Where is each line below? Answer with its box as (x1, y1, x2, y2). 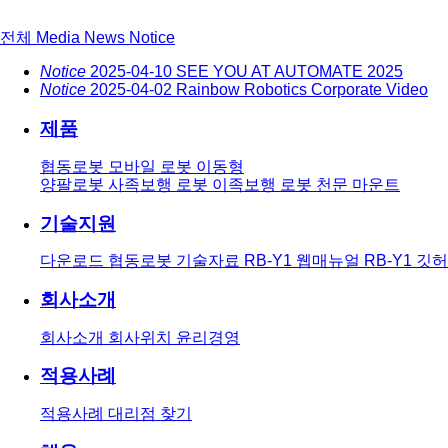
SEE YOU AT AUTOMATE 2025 (176, 63, 403, 81)
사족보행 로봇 (108, 175, 212, 193)
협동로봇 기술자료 (108, 252, 244, 270)
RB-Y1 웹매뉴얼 (244, 252, 364, 270)
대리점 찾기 (108, 405, 192, 423)
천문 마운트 (316, 175, 400, 193)
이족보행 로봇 (212, 175, 316, 193)
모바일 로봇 (108, 157, 196, 175)
